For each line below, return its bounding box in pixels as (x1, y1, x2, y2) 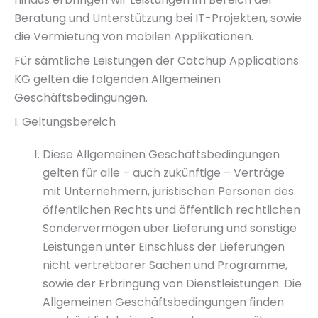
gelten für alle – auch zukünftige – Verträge (43, 165, 285, 181)
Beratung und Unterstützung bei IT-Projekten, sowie (14, 10, 302, 26)
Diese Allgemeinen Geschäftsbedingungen (43, 146, 280, 163)
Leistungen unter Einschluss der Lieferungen (43, 238, 285, 255)
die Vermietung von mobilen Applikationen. (14, 28, 253, 45)
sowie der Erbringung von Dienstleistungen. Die (43, 275, 302, 292)
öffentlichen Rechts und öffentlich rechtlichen (43, 202, 300, 218)
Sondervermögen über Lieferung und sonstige (43, 220, 297, 236)
